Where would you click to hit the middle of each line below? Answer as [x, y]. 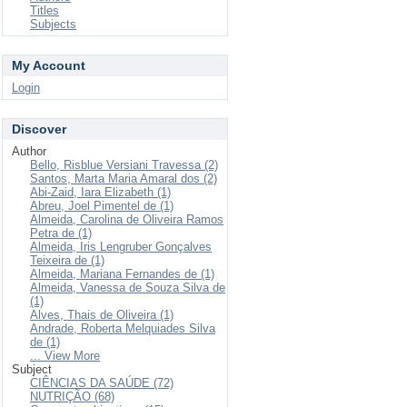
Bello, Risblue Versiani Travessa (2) [124, 165]
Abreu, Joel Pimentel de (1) [102, 206]
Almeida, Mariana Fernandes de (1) [122, 274]
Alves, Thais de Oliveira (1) [102, 315]
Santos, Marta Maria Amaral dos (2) [124, 179]
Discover [39, 129]
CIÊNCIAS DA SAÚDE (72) [102, 383]
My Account [49, 65]
